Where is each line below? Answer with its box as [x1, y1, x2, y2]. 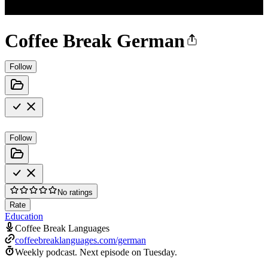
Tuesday [144, 246, 175, 257]
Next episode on [80, 246, 144, 257]
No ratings [57, 187, 93, 197]
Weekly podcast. [15, 246, 77, 257]
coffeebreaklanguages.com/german [15, 234, 146, 245]
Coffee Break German [5, 30, 185, 52]
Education [5, 211, 43, 221]
